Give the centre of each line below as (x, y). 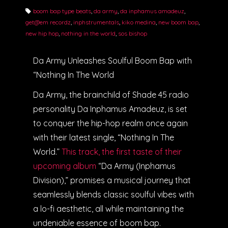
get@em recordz (48, 22)
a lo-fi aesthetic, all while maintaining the (108, 208)
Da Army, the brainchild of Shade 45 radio (111, 94)
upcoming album (65, 166)
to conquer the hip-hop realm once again (110, 123)
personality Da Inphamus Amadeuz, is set (110, 109)
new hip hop (42, 34)
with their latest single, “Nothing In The (104, 137)
